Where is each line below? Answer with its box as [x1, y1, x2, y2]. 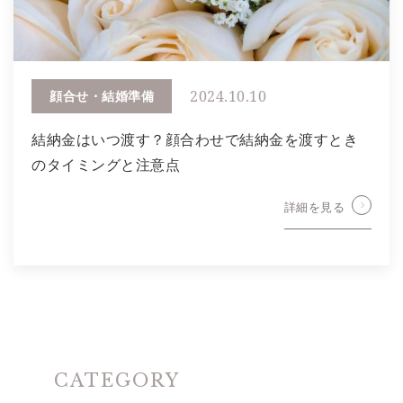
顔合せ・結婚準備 [49, 87, 154, 105]
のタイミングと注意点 [31, 155, 180, 175]
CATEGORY [53, 370, 180, 392]
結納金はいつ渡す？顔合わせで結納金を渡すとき [31, 130, 358, 150]
